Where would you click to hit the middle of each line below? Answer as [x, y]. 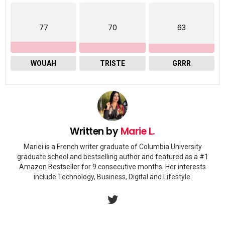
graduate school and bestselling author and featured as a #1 [113, 157]
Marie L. [138, 131]
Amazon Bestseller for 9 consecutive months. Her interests [113, 167]
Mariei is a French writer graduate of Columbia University [113, 147]
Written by [95, 131]
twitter [124, 193]
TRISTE [112, 63]
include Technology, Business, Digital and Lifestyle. [113, 177]
